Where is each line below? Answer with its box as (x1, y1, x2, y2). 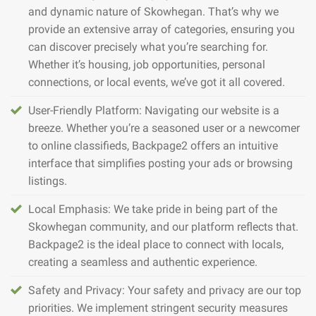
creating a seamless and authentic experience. (28, 255, 257, 269)
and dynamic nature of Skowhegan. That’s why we (28, 5, 279, 19)
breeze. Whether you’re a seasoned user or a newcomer (28, 121, 300, 135)
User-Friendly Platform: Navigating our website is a (28, 104, 279, 118)
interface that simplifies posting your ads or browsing (28, 157, 293, 171)
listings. (28, 174, 67, 188)
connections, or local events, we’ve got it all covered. (28, 75, 285, 90)
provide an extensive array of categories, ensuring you (28, 23, 295, 37)
